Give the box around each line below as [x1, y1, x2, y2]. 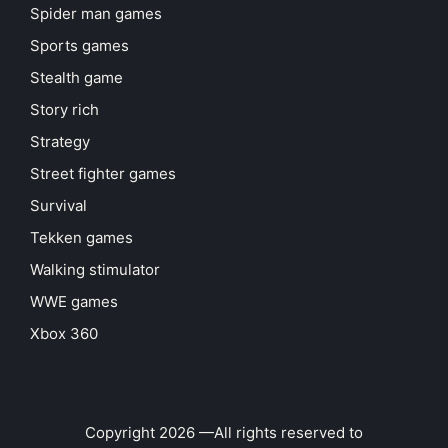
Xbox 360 [30, 324, 98, 344]
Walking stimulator [30, 260, 160, 280]
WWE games [30, 292, 118, 312]
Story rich [30, 100, 99, 120]
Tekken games [30, 228, 133, 248]
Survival [30, 196, 87, 216]
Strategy [30, 132, 90, 152]
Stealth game [30, 68, 123, 88]
